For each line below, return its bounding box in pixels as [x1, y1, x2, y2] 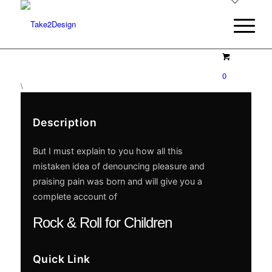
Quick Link [32, 253, 90, 265]
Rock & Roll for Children [32, 214, 172, 231]
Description [32, 116, 97, 129]
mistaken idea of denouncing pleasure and [32, 161, 205, 171]
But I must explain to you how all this [32, 146, 183, 156]
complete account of [32, 191, 117, 202]
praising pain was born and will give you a [32, 176, 202, 186]
